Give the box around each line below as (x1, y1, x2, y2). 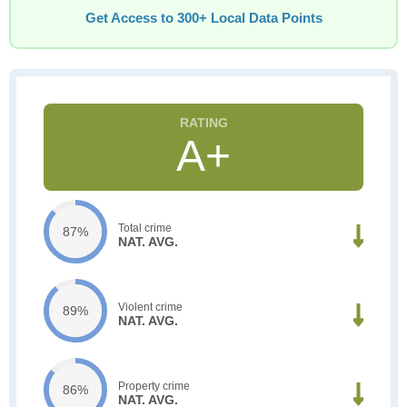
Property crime (118, 379, 190, 392)
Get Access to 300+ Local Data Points (84, 11, 323, 25)
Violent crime (118, 300, 183, 313)
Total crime (118, 221, 172, 234)
